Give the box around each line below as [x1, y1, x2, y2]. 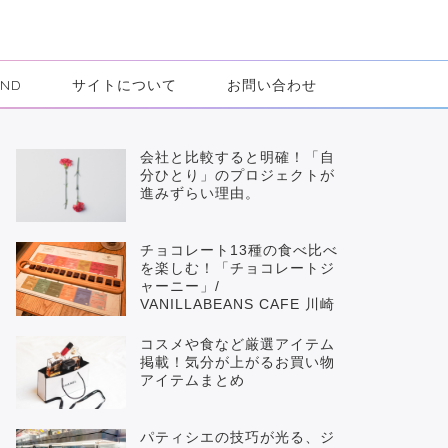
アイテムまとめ [139, 372, 245, 388]
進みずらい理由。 [139, 186, 260, 201]
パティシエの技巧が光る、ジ [139, 430, 335, 446]
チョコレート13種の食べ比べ [139, 243, 338, 259]
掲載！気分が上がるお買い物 [139, 354, 335, 370]
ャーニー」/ [139, 279, 235, 295]
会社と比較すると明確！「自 [139, 150, 335, 165]
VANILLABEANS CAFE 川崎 [139, 297, 335, 313]
